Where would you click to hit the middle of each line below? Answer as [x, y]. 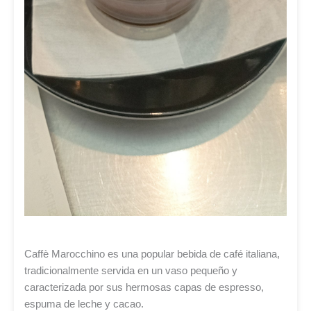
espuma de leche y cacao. [84, 304]
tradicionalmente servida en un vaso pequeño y [131, 270]
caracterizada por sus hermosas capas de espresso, [144, 287]
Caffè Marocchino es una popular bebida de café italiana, [152, 254]
